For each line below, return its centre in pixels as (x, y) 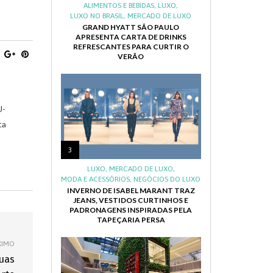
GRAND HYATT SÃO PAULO (131, 27)
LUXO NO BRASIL (97, 16)
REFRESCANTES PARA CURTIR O (131, 47)
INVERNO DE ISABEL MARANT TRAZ (131, 190)
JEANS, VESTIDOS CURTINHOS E (131, 200)
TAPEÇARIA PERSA (131, 220)
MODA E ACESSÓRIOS (96, 179)
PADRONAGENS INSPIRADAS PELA (131, 210)
